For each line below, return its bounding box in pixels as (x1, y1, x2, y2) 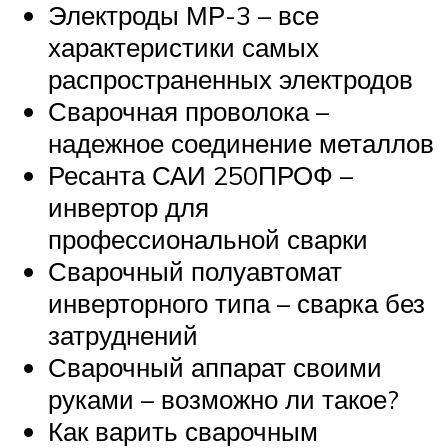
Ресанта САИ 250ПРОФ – (48, 158, 353, 191)
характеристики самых (48, 30, 319, 63)
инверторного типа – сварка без (48, 286, 425, 319)
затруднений (48, 318, 198, 351)
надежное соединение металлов (48, 126, 434, 159)
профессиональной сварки (48, 222, 368, 255)
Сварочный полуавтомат (48, 254, 342, 287)
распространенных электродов (48, 62, 413, 95)
